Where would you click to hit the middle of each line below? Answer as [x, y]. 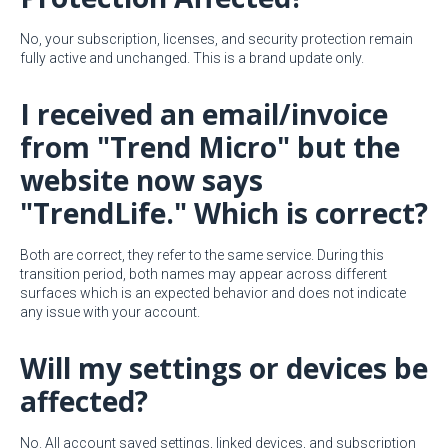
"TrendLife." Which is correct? [224, 213]
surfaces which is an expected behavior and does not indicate [213, 293]
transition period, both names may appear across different [203, 274]
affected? [84, 401]
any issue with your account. [110, 312]
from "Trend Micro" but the [210, 147]
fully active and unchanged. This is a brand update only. [192, 58]
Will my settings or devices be [224, 368]
